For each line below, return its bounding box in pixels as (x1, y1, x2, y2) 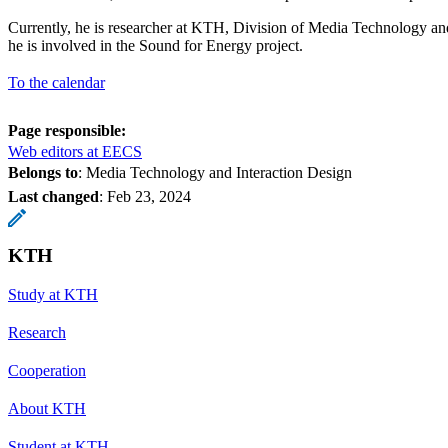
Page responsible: (8, 121, 126, 139)
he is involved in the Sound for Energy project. (8, 36, 303, 54)
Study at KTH (8, 285, 98, 303)
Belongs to (8, 163, 78, 181)
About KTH (8, 399, 86, 417)
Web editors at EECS (8, 142, 142, 160)
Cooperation (8, 361, 86, 379)
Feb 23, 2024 (107, 187, 191, 205)
